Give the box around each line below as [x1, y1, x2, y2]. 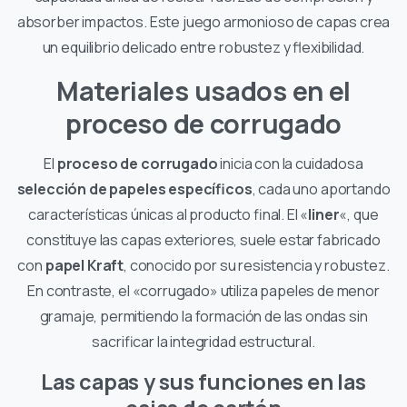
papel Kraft [45, 254, 124, 275]
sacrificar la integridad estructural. [92, 331, 315, 352]
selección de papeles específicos [16, 178, 253, 199]
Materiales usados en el [55, 72, 352, 109]
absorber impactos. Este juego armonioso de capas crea [16, 11, 391, 32]
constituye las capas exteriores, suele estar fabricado [26, 229, 381, 250]
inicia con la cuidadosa [217, 153, 363, 174]
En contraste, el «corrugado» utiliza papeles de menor [27, 280, 380, 301]
